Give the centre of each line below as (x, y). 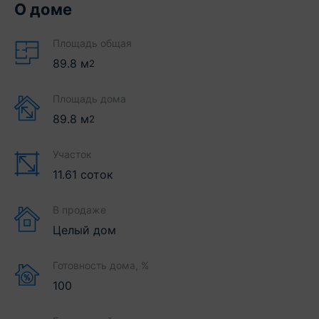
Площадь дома (89, 99)
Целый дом (84, 230)
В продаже (79, 210)
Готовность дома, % (101, 266)
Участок (72, 155)
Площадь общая (92, 43)
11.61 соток (83, 175)
